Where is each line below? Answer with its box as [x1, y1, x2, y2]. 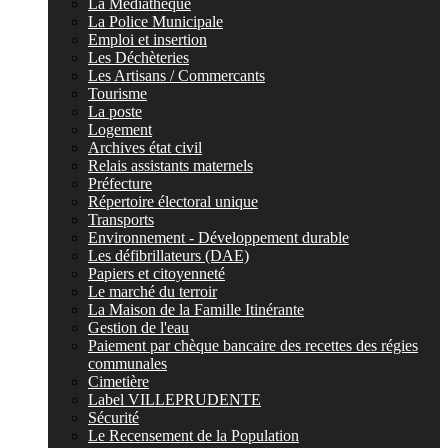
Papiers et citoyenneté [88, 265, 225, 282]
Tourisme [88, 85, 147, 102]
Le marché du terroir [88, 283, 217, 300]
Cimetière [88, 373, 149, 390]
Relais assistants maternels [88, 157, 253, 174]
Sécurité [88, 409, 139, 426]
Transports [88, 211, 154, 228]
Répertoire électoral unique [88, 193, 258, 210]
